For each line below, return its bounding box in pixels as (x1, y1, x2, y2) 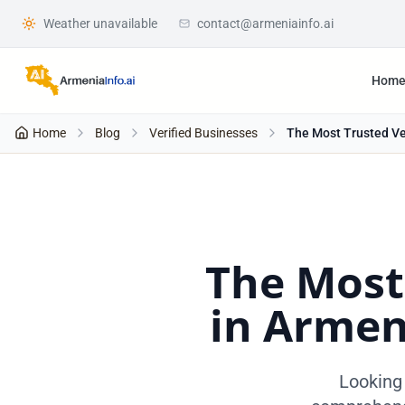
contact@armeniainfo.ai (197, 16, 334, 31)
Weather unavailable (43, 16, 157, 31)
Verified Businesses (149, 126, 258, 140)
